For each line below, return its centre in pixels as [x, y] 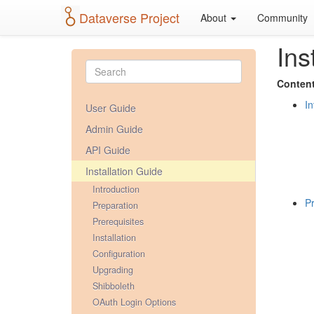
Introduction [116, 189]
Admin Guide [114, 129]
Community [282, 18]
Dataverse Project [129, 18]
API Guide [108, 150]
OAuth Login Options [134, 302]
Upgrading [113, 270]
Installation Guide [124, 171]
